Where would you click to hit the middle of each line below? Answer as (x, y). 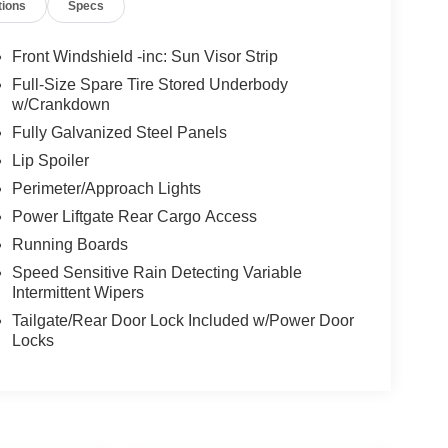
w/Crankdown (60, 105)
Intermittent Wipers (77, 293)
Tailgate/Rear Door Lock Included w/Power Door (182, 321)
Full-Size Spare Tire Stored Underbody (149, 85)
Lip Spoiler (50, 161)
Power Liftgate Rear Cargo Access (134, 217)
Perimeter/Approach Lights (106, 189)
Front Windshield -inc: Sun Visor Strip (144, 57)
